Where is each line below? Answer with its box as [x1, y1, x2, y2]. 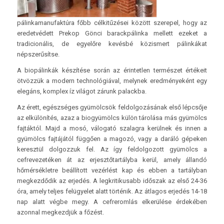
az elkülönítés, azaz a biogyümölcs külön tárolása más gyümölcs [16, 113, 207, 121]
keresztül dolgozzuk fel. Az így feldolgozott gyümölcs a [16, 145, 207, 153]
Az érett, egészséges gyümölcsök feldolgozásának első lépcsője [16, 103, 207, 111]
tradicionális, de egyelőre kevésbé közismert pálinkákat [16, 39, 207, 47]
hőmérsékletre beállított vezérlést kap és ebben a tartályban [16, 166, 207, 174]
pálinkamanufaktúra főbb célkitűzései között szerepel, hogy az [16, 18, 207, 26]
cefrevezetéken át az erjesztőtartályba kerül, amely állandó [16, 155, 207, 163]
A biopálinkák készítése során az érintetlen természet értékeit [16, 66, 207, 74]
